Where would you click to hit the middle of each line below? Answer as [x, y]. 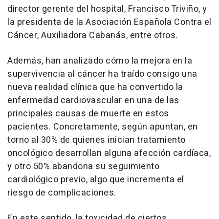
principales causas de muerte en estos [88, 113]
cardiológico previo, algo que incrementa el [96, 179]
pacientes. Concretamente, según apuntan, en [103, 127]
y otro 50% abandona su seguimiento [83, 166]
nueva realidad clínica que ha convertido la [95, 87]
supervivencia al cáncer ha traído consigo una [102, 74]
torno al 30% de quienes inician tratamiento [97, 140]
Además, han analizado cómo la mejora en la [100, 61]
